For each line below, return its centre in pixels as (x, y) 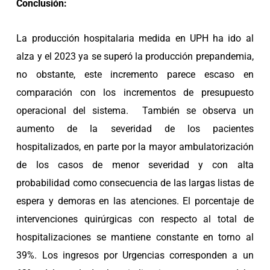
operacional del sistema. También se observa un (135, 111)
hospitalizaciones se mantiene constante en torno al (135, 237)
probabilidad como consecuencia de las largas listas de (135, 183)
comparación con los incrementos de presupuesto (135, 93)
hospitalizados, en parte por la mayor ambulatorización (135, 147)
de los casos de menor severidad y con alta (135, 165)
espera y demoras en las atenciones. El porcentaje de (135, 201)
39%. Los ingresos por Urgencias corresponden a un (135, 256)
